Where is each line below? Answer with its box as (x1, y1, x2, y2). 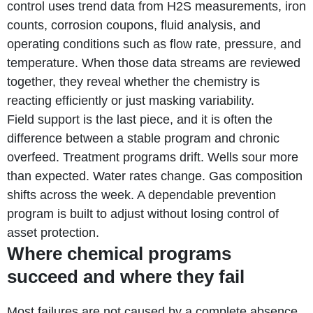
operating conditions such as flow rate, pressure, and (7, 36, 301, 51)
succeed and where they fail (7, 265, 245, 287)
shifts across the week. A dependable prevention (7, 187, 276, 202)
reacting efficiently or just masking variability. (7, 93, 254, 108)
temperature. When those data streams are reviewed (7, 55, 300, 70)
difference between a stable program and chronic (7, 131, 279, 145)
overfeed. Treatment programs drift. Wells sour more (7, 150, 298, 164)
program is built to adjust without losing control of (7, 206, 279, 221)
